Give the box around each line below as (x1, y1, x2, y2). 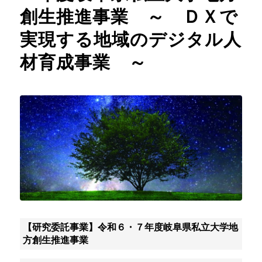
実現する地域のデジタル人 (19, 30, 242, 49)
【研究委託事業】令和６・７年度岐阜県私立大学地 (22, 222, 238, 233)
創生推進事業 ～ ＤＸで (19, 7, 238, 26)
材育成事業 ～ (19, 53, 147, 72)
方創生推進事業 (22, 235, 88, 246)
